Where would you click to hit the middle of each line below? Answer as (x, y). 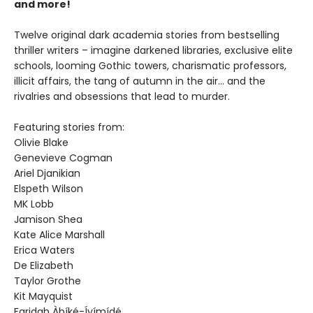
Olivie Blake (41, 143)
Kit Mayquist (43, 297)
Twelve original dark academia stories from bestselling (147, 35)
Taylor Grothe (48, 281)
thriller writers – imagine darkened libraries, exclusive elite (153, 51)
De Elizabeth (44, 266)
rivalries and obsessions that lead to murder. (122, 97)
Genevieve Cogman (63, 158)
